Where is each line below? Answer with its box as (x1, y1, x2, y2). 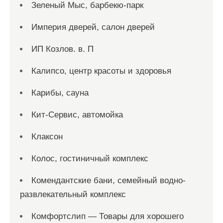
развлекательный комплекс (20, 190, 126, 199)
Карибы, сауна (31, 88, 89, 98)
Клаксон (31, 132, 63, 141)
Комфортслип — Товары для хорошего (31, 212, 184, 221)
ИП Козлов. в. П (31, 44, 94, 54)
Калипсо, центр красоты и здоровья (31, 66, 171, 76)
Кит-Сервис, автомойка (31, 110, 123, 119)
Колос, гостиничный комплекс (31, 154, 148, 163)
